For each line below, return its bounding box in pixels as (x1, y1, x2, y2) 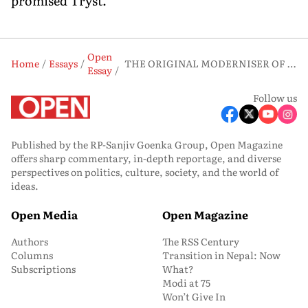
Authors (11, 234, 48, 248)
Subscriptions (11, 261, 76, 276)
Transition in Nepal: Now (162, 247, 280, 262)
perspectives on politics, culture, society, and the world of (11, 164, 278, 179)
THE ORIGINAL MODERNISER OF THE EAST (287, 56, 296, 70)
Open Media (11, 206, 78, 223)
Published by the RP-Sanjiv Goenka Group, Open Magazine (11, 137, 283, 151)
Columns (11, 247, 53, 262)
